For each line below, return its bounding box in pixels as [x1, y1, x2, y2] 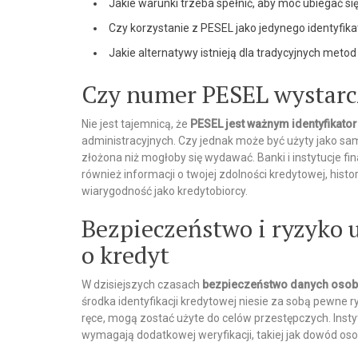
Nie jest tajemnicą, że [82, 117, 190, 130]
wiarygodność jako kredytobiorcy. [82, 185, 248, 197]
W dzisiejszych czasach [82, 278, 202, 291]
